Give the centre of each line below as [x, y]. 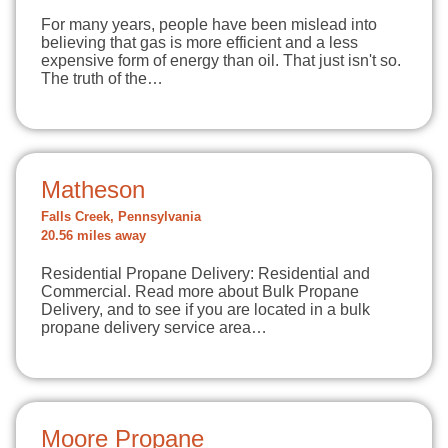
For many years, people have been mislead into [209, 24]
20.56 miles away [93, 236]
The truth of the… [102, 78]
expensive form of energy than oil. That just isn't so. [221, 60]
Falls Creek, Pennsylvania [121, 217]
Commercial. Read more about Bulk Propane [200, 291]
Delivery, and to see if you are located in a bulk [205, 309]
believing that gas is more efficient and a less [199, 42]
